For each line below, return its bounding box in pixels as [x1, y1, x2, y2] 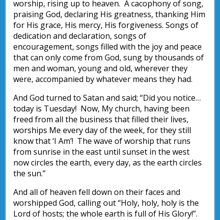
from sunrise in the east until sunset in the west [13, 146, 190, 158]
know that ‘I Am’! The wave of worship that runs [13, 136, 191, 147]
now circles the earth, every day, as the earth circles [13, 157, 202, 168]
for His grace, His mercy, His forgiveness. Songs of [13, 20, 198, 31]
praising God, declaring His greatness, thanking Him [13, 9, 205, 20]
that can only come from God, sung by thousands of [13, 52, 204, 63]
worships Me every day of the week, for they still [13, 125, 191, 136]
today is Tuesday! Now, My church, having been [13, 103, 190, 114]
